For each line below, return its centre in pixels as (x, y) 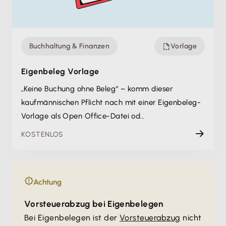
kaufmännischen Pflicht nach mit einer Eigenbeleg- (111, 102)
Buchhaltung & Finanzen (70, 46)
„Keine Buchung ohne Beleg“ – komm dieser (97, 89)
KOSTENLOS (42, 134)
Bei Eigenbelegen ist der (72, 218)
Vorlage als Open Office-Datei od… (83, 116)
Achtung (47, 182)
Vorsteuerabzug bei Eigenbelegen (94, 204)
